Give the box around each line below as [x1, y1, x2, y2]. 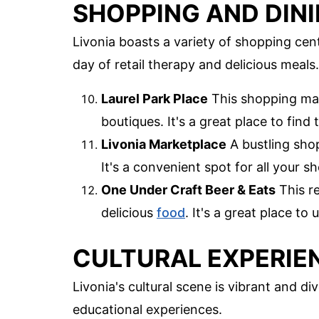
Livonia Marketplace [101, 137, 226, 152]
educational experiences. [73, 302, 222, 318]
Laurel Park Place [101, 91, 208, 107]
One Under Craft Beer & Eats [101, 182, 276, 198]
